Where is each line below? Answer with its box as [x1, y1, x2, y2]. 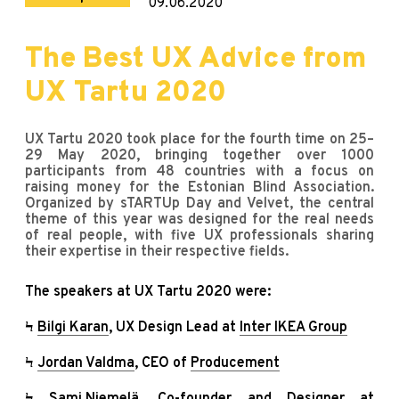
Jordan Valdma [37, 354, 134, 372]
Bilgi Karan [37, 318, 109, 337]
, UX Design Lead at [109, 318, 240, 337]
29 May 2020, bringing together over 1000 [25, 146, 374, 165]
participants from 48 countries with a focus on [25, 162, 374, 181]
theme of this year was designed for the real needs [25, 210, 374, 229]
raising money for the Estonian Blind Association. [25, 178, 374, 197]
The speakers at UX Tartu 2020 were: [25, 282, 274, 301]
